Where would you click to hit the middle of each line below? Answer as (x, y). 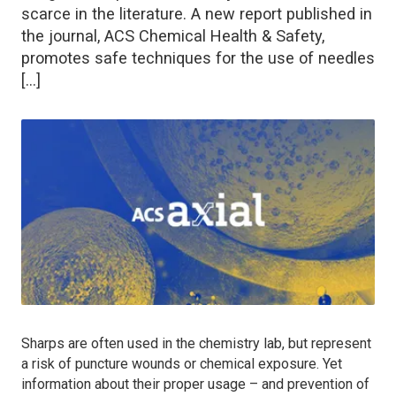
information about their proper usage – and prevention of (195, 384)
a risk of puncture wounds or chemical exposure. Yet (182, 363)
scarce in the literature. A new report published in (197, 13)
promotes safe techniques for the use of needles (198, 57)
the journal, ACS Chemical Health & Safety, (173, 35)
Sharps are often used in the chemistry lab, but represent (196, 343)
